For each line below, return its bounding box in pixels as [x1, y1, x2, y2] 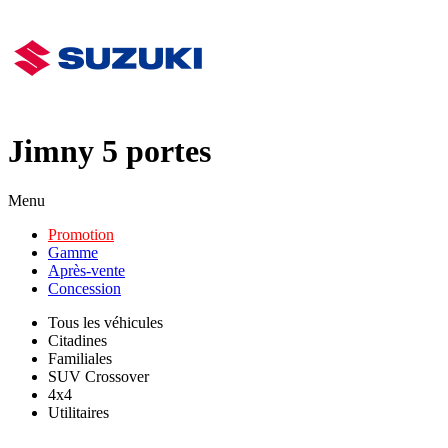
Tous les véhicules [48, 313, 163, 331]
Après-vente [48, 261, 125, 279]
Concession [48, 279, 121, 297]
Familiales [48, 349, 112, 367]
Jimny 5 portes [8, 133, 211, 170]
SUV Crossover [48, 367, 149, 385]
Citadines [48, 331, 107, 349]
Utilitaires [48, 403, 109, 421]
